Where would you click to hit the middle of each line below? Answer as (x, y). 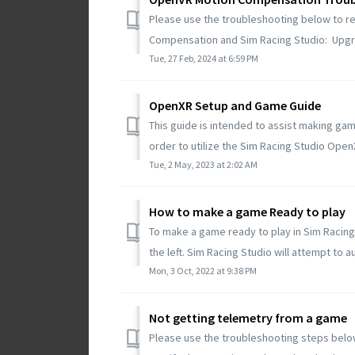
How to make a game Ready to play (247, 211)
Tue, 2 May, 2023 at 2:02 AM (203, 164)
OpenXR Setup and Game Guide (235, 105)
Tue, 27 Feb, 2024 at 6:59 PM (204, 58)
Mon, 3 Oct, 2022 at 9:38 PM (203, 270)
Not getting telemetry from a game (248, 317)
